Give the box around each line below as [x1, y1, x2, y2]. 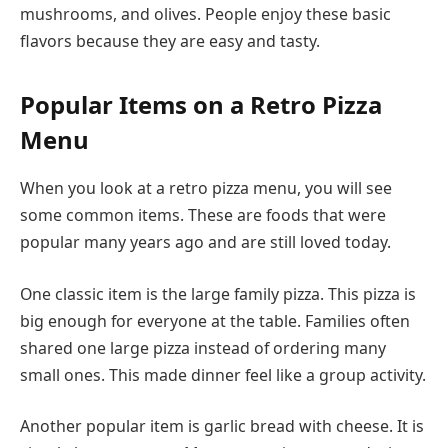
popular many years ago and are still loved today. [20, 231, 391, 254]
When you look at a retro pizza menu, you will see [20, 177, 392, 200]
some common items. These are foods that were [20, 204, 386, 227]
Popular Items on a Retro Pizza [20, 88, 382, 122]
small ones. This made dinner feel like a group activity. [20, 363, 426, 386]
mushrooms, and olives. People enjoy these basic [20, 3, 391, 26]
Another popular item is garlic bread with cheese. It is [20, 415, 424, 438]
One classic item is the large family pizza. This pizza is [20, 282, 416, 305]
